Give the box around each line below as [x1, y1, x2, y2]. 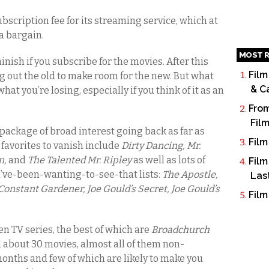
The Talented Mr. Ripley [28, 154, 131, 166]
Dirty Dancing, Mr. [121, 140, 201, 151]
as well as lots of [131, 154, 205, 166]
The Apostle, [162, 169, 218, 180]
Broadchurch [151, 224, 210, 235]
